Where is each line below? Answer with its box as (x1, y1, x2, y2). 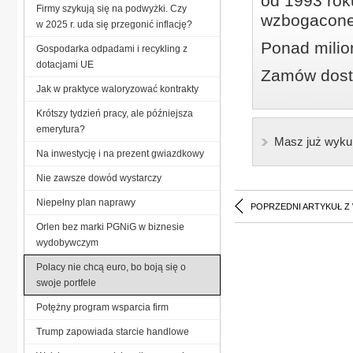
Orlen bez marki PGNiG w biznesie (36, 221, 184, 232)
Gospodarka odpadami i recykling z (36, 43, 188, 54)
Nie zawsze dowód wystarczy (36, 172, 162, 184)
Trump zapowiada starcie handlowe (36, 325, 189, 337)
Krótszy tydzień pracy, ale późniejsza (36, 107, 193, 119)
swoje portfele (36, 277, 96, 288)
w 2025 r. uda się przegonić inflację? (36, 18, 192, 30)
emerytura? (36, 123, 85, 135)
